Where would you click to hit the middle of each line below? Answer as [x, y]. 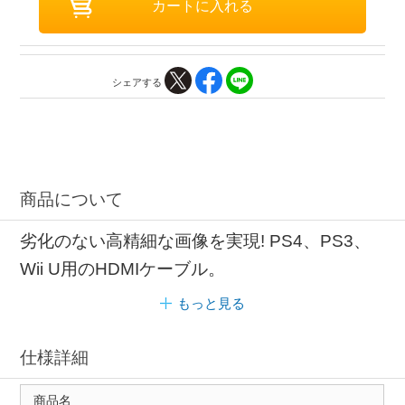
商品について [72, 200]
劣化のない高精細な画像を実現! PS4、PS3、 [196, 240]
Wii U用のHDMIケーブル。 [123, 268]
